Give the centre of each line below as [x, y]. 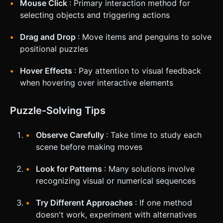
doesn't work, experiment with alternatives [116, 215]
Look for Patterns [70, 169]
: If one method [164, 203]
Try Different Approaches [85, 203]
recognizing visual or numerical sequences [116, 181]
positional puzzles [54, 49]
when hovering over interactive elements [97, 83]
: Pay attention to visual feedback [138, 71]
